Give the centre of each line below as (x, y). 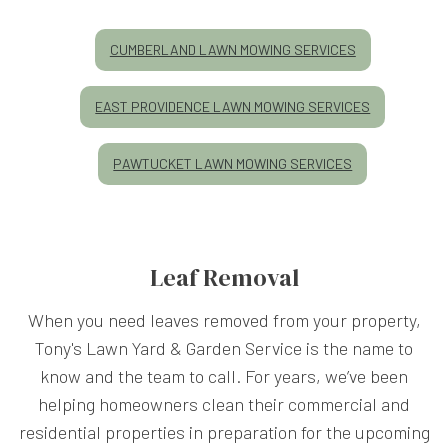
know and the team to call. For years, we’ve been (224, 375)
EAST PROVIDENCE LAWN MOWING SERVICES (233, 106)
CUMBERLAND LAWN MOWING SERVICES (232, 49)
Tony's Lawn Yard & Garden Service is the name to (224, 347)
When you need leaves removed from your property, (224, 319)
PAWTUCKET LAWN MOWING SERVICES (233, 163)
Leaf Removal (224, 277)
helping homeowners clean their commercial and (224, 403)
